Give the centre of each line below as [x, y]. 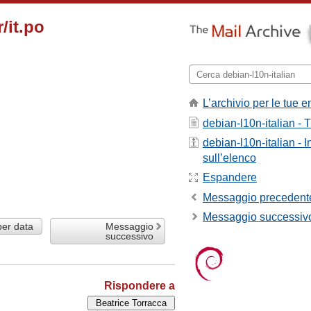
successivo [130, 236]
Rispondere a [140, 285]
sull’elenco [229, 158]
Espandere [230, 178]
